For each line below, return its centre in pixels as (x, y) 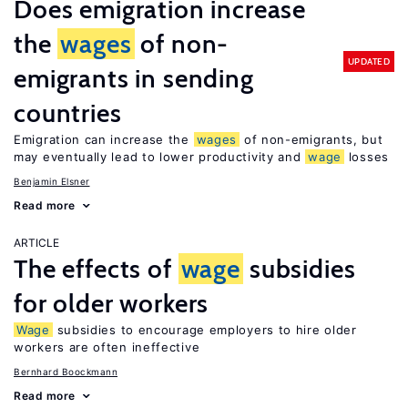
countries (68, 113)
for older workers (112, 303)
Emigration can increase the (104, 139)
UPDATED (368, 61)
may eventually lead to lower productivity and (160, 157)
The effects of (96, 269)
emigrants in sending (134, 78)
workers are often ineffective (107, 347)
